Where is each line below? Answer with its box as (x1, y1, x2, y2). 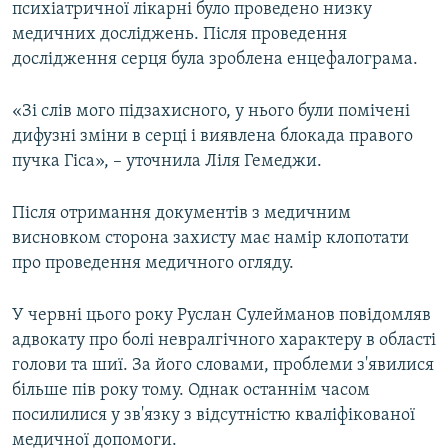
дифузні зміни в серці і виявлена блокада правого (12, 127, 413, 147)
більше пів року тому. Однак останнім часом (12, 381, 370, 401)
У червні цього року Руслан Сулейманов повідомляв (12, 306, 431, 326)
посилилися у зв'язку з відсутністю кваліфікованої (12, 406, 415, 426)
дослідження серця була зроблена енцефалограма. (12, 50, 418, 70)
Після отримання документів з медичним (12, 204, 351, 224)
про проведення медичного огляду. (12, 254, 294, 274)
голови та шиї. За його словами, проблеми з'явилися (12, 356, 434, 376)
